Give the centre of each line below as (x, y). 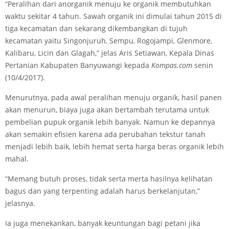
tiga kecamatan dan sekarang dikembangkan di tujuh (96, 29)
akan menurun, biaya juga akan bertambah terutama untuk (107, 110)
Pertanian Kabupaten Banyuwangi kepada (78, 65)
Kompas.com (172, 65)
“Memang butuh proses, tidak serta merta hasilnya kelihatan (109, 179)
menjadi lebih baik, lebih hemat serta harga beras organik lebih (114, 147)
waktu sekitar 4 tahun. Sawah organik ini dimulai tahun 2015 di (113, 16)
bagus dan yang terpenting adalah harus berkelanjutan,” (102, 191)
